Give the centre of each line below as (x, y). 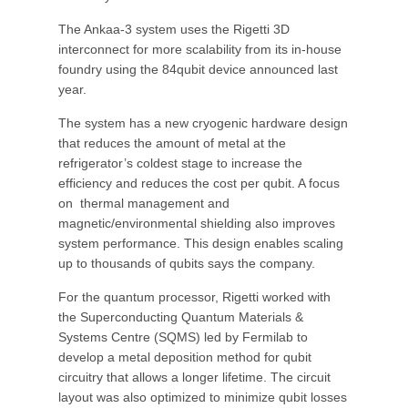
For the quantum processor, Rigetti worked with (194, 297)
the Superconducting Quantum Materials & (181, 317)
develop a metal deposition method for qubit (185, 357)
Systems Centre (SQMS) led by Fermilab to (183, 337)
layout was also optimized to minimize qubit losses (203, 397)
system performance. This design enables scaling (201, 243)
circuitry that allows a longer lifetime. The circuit (194, 377)
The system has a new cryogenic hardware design (203, 123)
